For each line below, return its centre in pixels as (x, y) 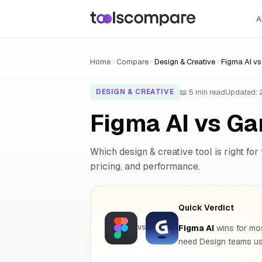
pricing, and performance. (145, 166)
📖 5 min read (203, 92)
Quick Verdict (206, 207)
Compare (132, 62)
